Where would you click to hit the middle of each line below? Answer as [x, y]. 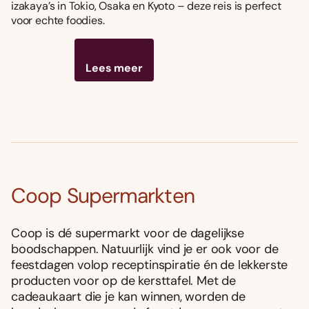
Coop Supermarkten [103, 195]
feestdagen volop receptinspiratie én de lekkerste [150, 265]
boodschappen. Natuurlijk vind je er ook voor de [145, 249]
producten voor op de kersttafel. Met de [123, 280]
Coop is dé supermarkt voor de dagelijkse [128, 233]
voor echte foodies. [58, 20]
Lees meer [114, 68]
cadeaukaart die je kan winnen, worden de [128, 296]
